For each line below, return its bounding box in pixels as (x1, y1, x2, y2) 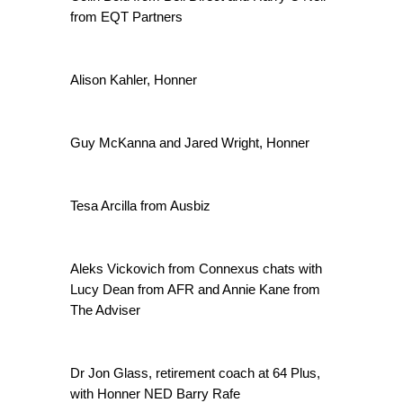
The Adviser (70, 302, 140, 318)
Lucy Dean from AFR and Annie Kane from (70, 282, 320, 297)
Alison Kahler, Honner (70, 72, 197, 87)
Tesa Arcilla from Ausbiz (70, 198, 210, 213)
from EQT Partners (70, 9, 183, 24)
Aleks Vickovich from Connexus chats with (70, 261, 322, 276)
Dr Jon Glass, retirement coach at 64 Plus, (70, 365, 320, 381)
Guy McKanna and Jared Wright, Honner (70, 135, 309, 150)
